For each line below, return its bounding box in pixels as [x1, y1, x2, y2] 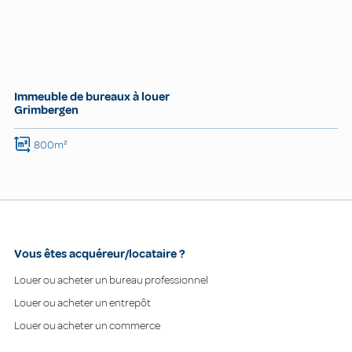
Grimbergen [14, 102, 79, 117]
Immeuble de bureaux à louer [14, 89, 170, 104]
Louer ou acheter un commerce [14, 319, 160, 333]
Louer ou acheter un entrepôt [14, 296, 151, 310]
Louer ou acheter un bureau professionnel [14, 273, 208, 288]
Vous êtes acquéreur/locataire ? [14, 247, 185, 262]
